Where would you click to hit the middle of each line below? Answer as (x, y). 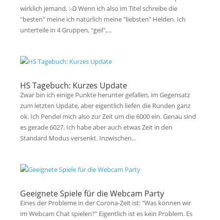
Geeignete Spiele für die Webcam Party (92, 193)
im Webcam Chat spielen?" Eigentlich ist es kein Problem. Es (107, 214)
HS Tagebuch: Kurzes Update (74, 85)
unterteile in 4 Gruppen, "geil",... (66, 30)
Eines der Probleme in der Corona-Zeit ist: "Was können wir (106, 203)
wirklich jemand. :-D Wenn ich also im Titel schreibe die (99, 8)
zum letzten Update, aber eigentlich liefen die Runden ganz (106, 106)
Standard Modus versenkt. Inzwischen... (78, 138)
